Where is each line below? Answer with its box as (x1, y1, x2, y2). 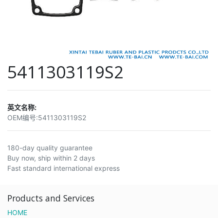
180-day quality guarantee (7, 143, 92, 152)
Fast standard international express (7, 163, 120, 172)
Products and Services (7, 192, 94, 204)
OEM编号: (7, 113, 38, 122)
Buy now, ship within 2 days (7, 153, 95, 162)
